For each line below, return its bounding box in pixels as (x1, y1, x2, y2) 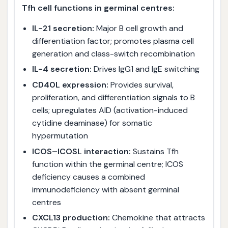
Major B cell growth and (94, 22, 183, 34)
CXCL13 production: (32, 212, 110, 223)
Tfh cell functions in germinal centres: (21, 3, 175, 14)
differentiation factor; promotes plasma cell (32, 35, 194, 46)
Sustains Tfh (130, 146, 179, 157)
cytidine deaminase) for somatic (32, 117, 152, 128)
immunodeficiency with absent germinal (32, 184, 179, 195)
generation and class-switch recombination (32, 48, 195, 59)
